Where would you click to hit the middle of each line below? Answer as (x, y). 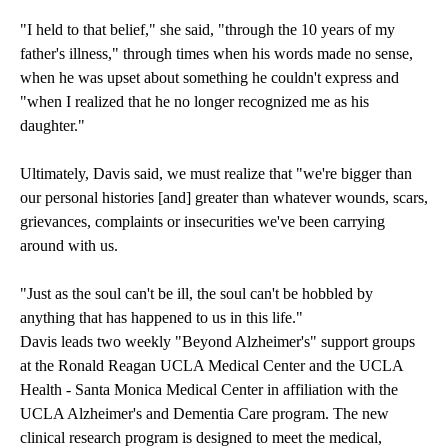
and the (332, 366)
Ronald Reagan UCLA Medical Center (181, 366)
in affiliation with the (330, 390)
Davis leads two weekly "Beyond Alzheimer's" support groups (217, 342)
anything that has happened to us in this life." (161, 318)
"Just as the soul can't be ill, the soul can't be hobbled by (196, 294)
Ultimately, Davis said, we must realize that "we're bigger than (216, 174)
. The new (357, 414)
